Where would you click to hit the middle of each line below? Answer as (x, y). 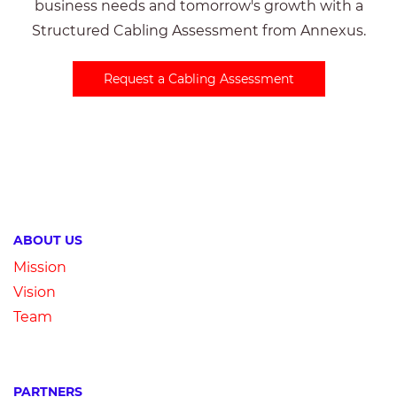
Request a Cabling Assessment (198, 79)
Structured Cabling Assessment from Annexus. (198, 31)
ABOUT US (48, 240)
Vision (35, 292)
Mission (40, 267)
